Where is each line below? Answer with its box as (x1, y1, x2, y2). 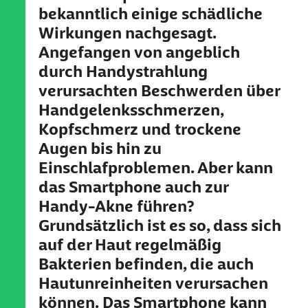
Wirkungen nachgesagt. (38, 23, 217, 42)
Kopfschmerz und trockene (38, 120, 241, 138)
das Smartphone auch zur (38, 177, 228, 196)
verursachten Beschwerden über (38, 81, 280, 100)
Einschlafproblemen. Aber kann (38, 158, 273, 177)
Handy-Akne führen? (38, 197, 195, 215)
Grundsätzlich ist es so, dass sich (38, 216, 281, 234)
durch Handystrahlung (38, 62, 208, 80)
